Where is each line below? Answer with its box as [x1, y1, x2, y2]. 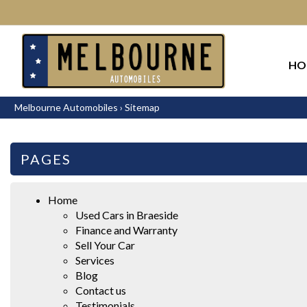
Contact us [75, 283, 126, 297]
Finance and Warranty [75, 223, 177, 236]
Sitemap [125, 101, 160, 113]
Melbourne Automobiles [14, 101, 118, 113]
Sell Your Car [75, 238, 135, 251]
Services [75, 253, 114, 267]
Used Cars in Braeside [75, 208, 178, 221]
